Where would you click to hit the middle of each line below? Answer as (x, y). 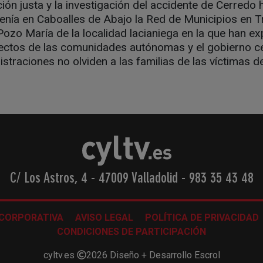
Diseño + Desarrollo (151, 255)
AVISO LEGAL (104, 218)
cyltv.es (60, 255)
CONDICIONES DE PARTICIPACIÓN (131, 232)
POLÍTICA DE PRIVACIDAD (202, 218)
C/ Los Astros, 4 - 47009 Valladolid (95, 179)
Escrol (207, 255)
